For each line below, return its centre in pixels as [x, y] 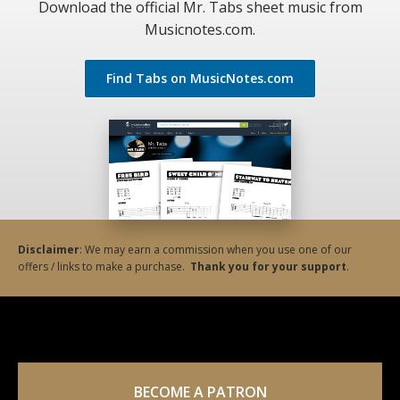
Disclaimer [49, 249]
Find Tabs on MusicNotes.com [200, 78]
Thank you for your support [268, 266]
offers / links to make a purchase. [104, 266]
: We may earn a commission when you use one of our [216, 249]
